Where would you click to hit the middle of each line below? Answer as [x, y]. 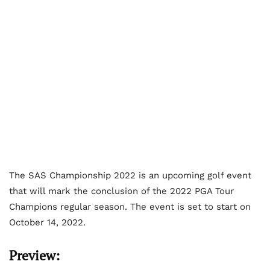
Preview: [34, 255]
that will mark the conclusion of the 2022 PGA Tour [121, 191]
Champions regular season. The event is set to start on [130, 206]
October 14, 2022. [49, 222]
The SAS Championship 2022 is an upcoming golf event [130, 175]
